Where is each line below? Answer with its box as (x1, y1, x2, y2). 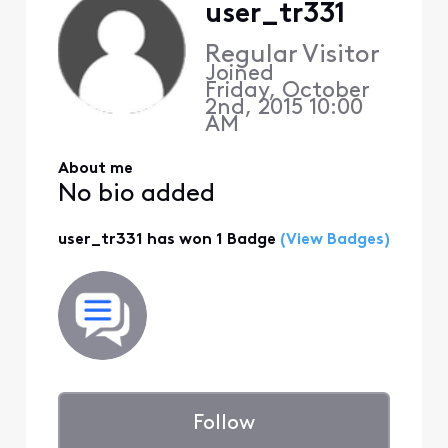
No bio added (57, 182, 215, 208)
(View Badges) (275, 231, 390, 248)
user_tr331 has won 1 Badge (57, 231, 276, 248)
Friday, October (204, 80, 369, 104)
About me (57, 160, 133, 177)
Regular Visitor (204, 43, 380, 69)
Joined (204, 63, 280, 87)
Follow (193, 413, 255, 435)
